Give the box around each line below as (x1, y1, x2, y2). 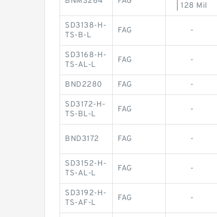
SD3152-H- (65, 159, 107, 169)
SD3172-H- (65, 100, 106, 110)
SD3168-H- (65, 50, 107, 61)
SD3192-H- (65, 188, 107, 199)
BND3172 (65, 134, 99, 144)
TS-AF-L (65, 198, 96, 208)
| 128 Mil (176, 1, 207, 11)
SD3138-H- (65, 21, 107, 31)
